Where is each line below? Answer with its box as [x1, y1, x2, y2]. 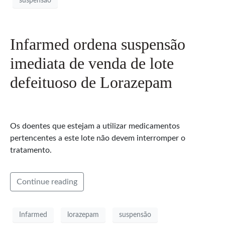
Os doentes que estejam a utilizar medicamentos [10, 122, 180, 131]
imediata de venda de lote [10, 54, 174, 73]
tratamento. [10, 146, 52, 155]
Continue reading [17, 178, 77, 186]
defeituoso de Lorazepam [10, 73, 172, 92]
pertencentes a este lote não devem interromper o [10, 134, 185, 143]
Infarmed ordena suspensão [10, 35, 185, 54]
